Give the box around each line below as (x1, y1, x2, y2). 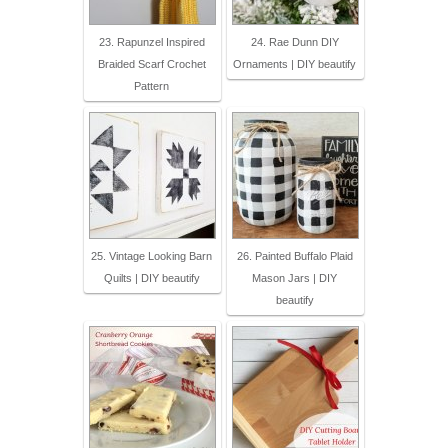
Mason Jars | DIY (252, 272, 337, 285)
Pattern (134, 80, 169, 93)
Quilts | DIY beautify (103, 272, 200, 285)
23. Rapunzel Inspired (98, 36, 205, 49)
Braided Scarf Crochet (97, 58, 206, 71)
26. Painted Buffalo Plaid (236, 250, 353, 263)
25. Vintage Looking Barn (91, 250, 212, 263)
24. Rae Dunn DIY (250, 36, 339, 49)
